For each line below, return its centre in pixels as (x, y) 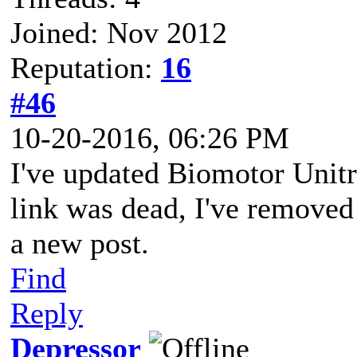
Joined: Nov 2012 (119, 32)
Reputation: (86, 67)
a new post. (80, 243)
